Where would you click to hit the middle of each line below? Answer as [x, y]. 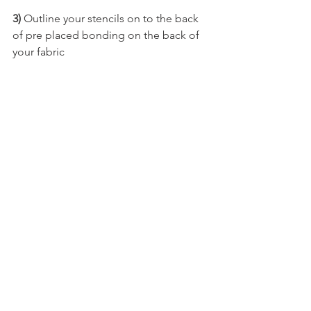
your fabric [39, 52]
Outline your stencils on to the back [111, 19]
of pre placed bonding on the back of [107, 35]
